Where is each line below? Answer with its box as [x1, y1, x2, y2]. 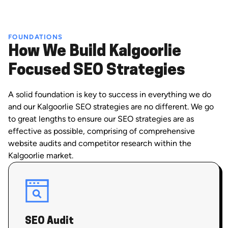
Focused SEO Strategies [8, 63, 185, 79]
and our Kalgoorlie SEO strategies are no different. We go [8, 101, 214, 111]
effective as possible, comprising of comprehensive [8, 126, 195, 136]
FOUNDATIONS [8, 33, 63, 41]
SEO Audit [25, 216, 74, 226]
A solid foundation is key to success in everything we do [8, 89, 211, 99]
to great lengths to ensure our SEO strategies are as [8, 113, 194, 124]
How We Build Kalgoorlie [8, 44, 181, 60]
